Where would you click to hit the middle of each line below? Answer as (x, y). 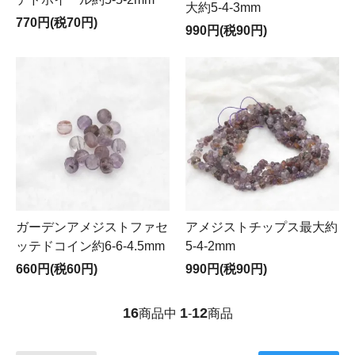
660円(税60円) (57, 269)
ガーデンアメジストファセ (92, 227)
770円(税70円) (57, 23)
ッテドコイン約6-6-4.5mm (90, 246)
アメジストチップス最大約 (261, 227)
